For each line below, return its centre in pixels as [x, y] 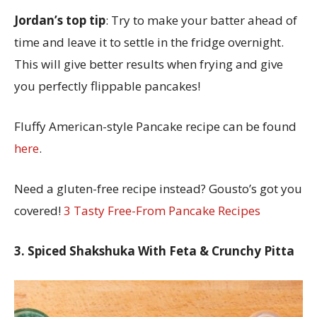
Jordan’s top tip [60, 20]
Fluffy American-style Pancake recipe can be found [155, 126]
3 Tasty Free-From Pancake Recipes [162, 210]
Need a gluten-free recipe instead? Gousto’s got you [158, 188]
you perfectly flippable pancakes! [107, 86]
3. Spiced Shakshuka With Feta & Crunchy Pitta [156, 250]
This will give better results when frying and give [149, 64]
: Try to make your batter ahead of [201, 20]
